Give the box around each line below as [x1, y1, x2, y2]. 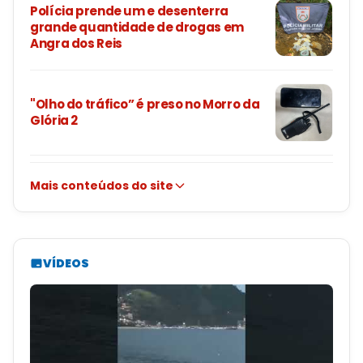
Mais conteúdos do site [30, 177, 173, 194]
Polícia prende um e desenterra [30, 2, 228, 20]
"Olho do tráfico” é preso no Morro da [30, 96, 260, 113]
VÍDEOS [43, 255, 89, 272]
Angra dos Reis [30, 35, 122, 53]
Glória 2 [30, 112, 78, 130]
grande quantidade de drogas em [30, 19, 244, 36]
